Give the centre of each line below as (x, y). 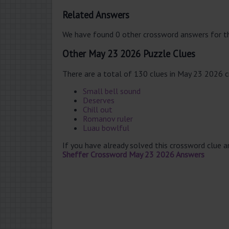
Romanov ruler (108, 118)
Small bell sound (112, 91)
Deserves (99, 100)
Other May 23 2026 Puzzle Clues (129, 54)
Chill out (98, 109)
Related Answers (96, 15)
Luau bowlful (106, 128)
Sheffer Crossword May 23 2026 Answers (133, 154)
